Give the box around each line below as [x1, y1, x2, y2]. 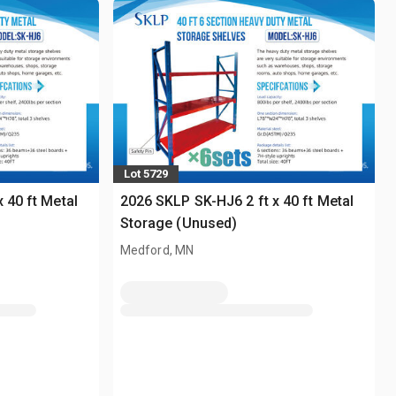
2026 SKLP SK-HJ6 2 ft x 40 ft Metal [119, 192, 354, 209]
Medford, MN [119, 242, 194, 257]
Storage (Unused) [119, 214, 238, 232]
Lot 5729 [123, 167, 168, 181]
